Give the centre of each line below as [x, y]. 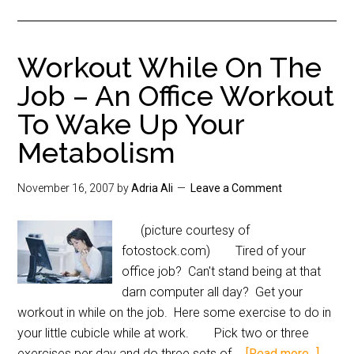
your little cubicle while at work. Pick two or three [164, 333]
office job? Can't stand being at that [222, 271]
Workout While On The [170, 67]
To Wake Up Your [131, 124]
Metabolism [97, 153]
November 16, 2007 [66, 188]
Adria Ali [153, 188]
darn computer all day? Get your [213, 292]
